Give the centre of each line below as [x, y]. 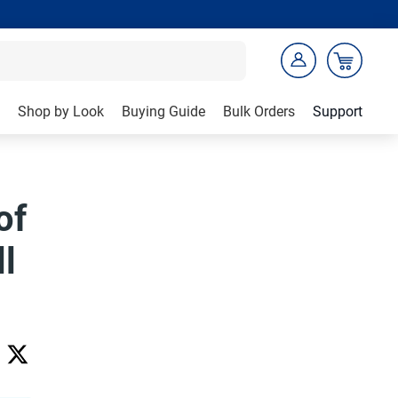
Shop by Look [61, 111]
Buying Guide [163, 111]
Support [338, 111]
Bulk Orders [259, 111]
